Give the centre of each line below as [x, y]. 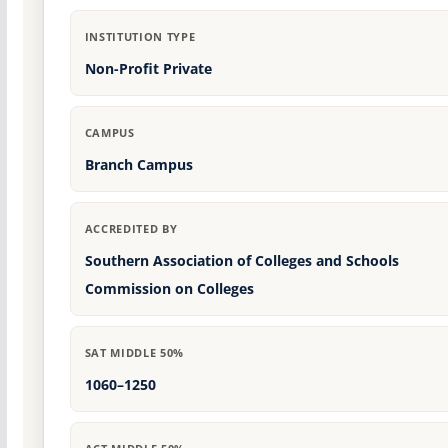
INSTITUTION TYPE [140, 37]
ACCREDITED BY [131, 229]
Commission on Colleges [169, 289]
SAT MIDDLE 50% [134, 353]
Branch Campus [138, 165]
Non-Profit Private [148, 69]
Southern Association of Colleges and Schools [241, 261]
